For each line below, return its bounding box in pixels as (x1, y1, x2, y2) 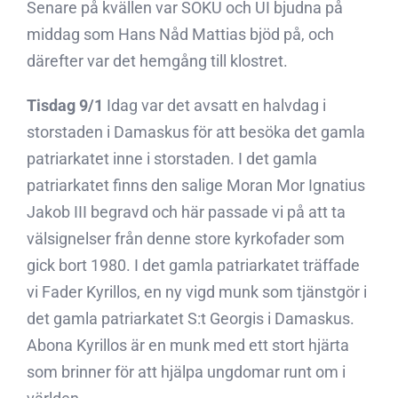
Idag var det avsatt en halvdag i (103, 96, 326, 115)
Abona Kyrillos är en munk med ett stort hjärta (27, 336, 349, 354)
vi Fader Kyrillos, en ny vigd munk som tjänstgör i (27, 283, 367, 301)
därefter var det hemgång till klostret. (27, 52, 288, 70)
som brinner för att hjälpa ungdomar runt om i (27, 362, 346, 381)
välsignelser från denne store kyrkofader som (27, 229, 345, 248)
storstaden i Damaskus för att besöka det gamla (27, 123, 365, 141)
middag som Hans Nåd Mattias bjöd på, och (27, 25, 334, 44)
